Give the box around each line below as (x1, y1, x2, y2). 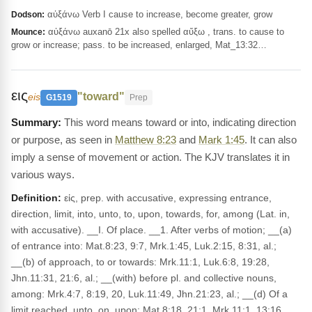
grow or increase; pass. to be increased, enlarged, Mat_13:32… (11, 40, 267, 50)
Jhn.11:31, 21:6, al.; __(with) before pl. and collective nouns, (11, 272, 276, 283)
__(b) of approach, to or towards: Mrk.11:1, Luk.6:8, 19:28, (11, 256, 270, 267)
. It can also (244, 134, 297, 146)
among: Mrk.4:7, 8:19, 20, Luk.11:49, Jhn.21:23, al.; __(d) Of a (11, 288, 288, 299)
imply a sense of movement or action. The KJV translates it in (11, 151, 290, 163)
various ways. (11, 169, 75, 180)
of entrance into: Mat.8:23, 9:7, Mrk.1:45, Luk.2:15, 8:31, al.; (11, 240, 276, 251)
